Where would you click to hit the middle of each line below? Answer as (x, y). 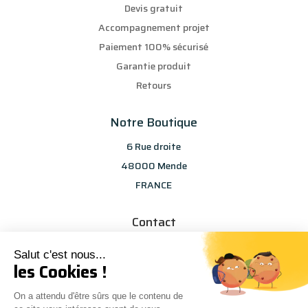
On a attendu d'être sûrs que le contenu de (98, 296)
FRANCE (154, 185)
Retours (154, 86)
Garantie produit (154, 66)
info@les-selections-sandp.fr (154, 246)
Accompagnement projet (154, 28)
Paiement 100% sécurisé (154, 47)
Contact (154, 222)
